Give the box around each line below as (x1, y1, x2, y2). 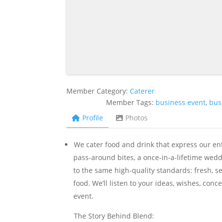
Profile (82, 113, 104, 122)
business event (156, 98, 206, 107)
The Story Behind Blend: (73, 211, 154, 221)
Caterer (130, 86, 155, 96)
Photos (125, 113, 148, 122)
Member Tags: (106, 98, 156, 107)
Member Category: (66, 86, 130, 96)
